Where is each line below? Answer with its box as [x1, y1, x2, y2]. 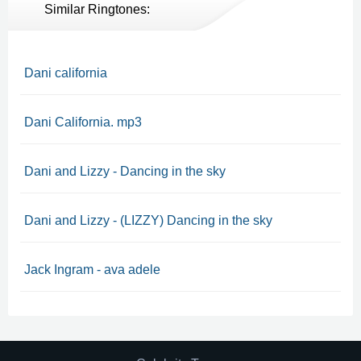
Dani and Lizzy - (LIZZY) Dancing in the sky [24, 214, 272, 227]
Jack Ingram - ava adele [24, 263, 160, 276]
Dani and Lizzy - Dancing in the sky [24, 164, 226, 178]
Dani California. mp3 [24, 115, 142, 129]
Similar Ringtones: [44, 2, 150, 16]
